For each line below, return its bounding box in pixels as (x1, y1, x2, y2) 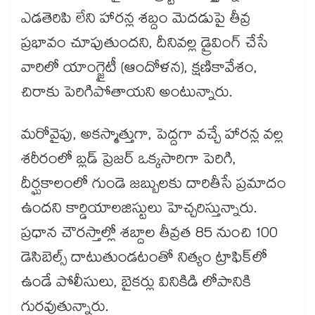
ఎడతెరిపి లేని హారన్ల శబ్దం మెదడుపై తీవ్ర (21, 8, 251, 34)
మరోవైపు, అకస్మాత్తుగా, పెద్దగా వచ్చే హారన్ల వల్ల (21, 124, 283, 150)
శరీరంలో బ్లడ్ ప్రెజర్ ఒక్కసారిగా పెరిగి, (21, 148, 236, 174)
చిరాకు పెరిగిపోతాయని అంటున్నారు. (21, 82, 232, 108)
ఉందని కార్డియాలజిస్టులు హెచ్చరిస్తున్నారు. (21, 198, 257, 224)
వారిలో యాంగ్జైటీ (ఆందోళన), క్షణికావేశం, (21, 57, 257, 83)
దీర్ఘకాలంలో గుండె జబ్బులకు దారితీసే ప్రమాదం (21, 173, 286, 199)
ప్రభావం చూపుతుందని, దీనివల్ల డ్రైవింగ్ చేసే (21, 32, 268, 58)
